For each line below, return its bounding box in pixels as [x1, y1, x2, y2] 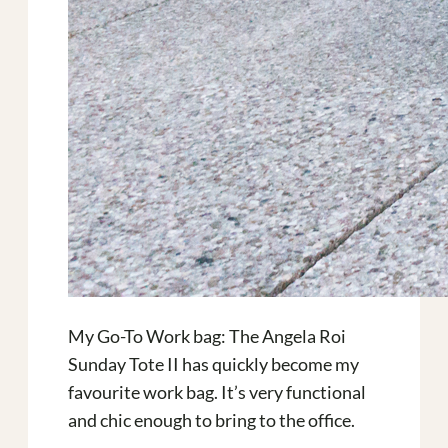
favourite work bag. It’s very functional [68, 380, 366, 403]
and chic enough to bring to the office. [68, 408, 355, 431]
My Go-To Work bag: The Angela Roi [68, 324, 346, 347]
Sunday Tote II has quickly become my [68, 352, 359, 375]
